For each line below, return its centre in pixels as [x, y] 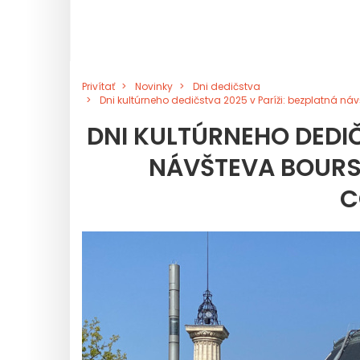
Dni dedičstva [227, 86]
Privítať [98, 86]
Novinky [154, 86]
